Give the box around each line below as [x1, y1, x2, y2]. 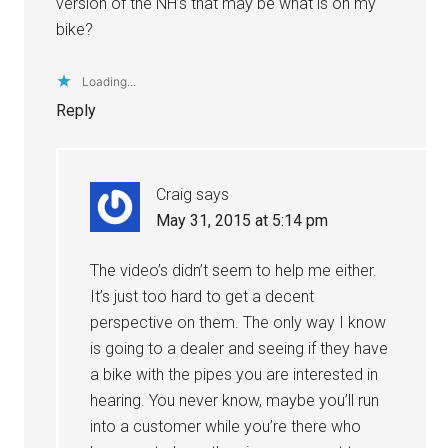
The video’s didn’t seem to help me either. [90, 260, 378, 280]
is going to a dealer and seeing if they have [90, 338, 389, 358]
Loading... [82, 73, 137, 89]
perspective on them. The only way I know [90, 312, 387, 332]
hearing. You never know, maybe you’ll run [90, 390, 380, 410]
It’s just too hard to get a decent [90, 286, 315, 306]
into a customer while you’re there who [90, 416, 362, 436]
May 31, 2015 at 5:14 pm [156, 210, 329, 230]
